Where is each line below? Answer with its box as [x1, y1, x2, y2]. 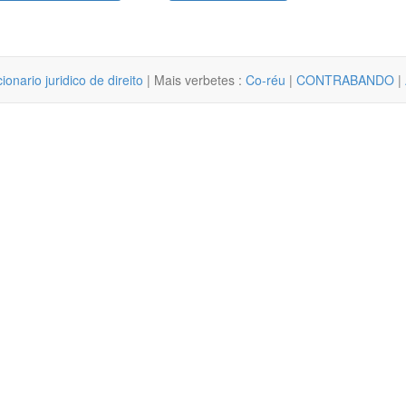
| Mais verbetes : [143, 70, 246, 89]
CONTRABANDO [296, 70, 394, 89]
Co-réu [246, 70, 285, 89]
